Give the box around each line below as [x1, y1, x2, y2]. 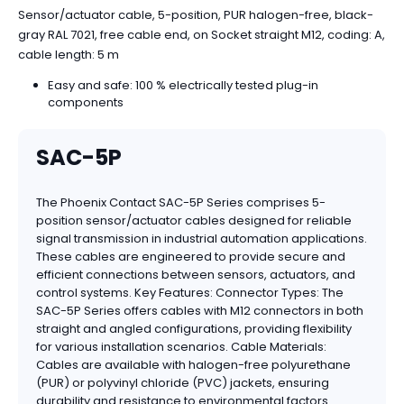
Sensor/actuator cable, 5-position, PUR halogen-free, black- [18, 5, 373, 23]
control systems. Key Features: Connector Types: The [36, 284, 344, 302]
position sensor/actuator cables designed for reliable [36, 212, 352, 230]
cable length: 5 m [18, 45, 119, 63]
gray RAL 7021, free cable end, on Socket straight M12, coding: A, [18, 25, 385, 43]
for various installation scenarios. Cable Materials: [36, 338, 326, 356]
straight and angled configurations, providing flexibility [36, 320, 352, 338]
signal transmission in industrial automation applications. [36, 230, 367, 248]
